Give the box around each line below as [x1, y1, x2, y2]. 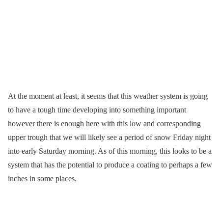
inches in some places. [8, 174, 77, 183]
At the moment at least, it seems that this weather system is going [8, 91, 208, 100]
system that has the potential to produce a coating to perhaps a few [8, 160, 212, 169]
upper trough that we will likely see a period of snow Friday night [8, 133, 211, 141]
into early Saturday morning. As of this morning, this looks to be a [8, 146, 212, 155]
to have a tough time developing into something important [8, 105, 186, 114]
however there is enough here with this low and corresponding [8, 119, 201, 128]
